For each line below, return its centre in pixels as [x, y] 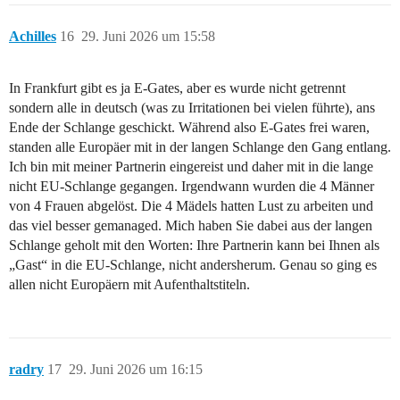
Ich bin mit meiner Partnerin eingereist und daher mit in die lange [191, 166]
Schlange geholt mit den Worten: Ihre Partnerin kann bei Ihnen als [194, 245]
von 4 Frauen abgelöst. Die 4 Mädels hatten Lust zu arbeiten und [191, 205]
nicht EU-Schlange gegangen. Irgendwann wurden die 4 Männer [192, 186]
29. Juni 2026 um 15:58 [148, 36]
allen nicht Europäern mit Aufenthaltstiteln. [129, 284]
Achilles [33, 36]
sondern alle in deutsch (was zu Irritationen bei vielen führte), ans [192, 107]
